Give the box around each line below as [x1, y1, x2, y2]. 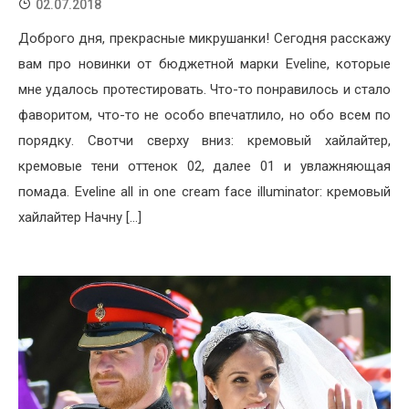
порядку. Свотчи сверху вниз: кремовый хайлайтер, [18, 131, 391, 149]
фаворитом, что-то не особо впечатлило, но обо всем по [18, 106, 391, 123]
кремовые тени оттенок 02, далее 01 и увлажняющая [18, 157, 391, 174]
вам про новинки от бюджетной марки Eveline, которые [18, 55, 391, 72]
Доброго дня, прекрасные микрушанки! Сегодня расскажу [18, 29, 391, 47]
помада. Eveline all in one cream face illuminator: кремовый [18, 183, 391, 200]
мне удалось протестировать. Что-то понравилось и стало [18, 80, 391, 98]
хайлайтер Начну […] [18, 208, 142, 225]
